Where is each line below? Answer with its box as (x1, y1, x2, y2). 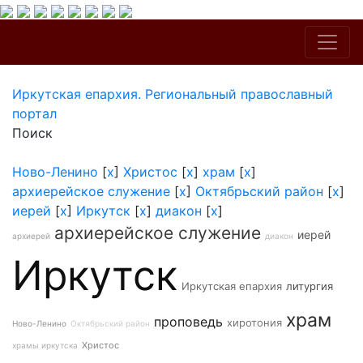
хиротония (227, 316, 282, 329)
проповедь (154, 314, 223, 330)
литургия (286, 280, 333, 293)
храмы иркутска (12, 340, 78, 350)
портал (12, 105, 57, 122)
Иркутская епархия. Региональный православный (12, 86, 333, 102)
